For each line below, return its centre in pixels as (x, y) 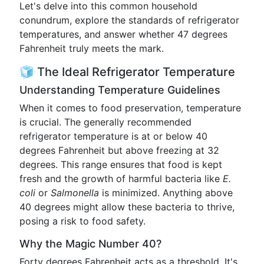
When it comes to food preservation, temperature (130, 108)
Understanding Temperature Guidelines (120, 90)
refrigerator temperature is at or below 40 (113, 136)
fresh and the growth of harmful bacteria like (121, 179)
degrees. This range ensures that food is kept (121, 164)
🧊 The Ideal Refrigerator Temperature (127, 72)
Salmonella (75, 193)
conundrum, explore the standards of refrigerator (129, 20)
